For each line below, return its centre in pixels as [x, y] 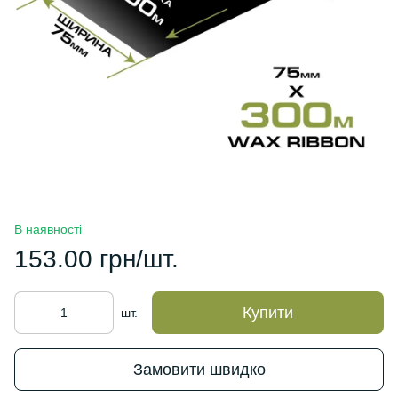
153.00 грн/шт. [96, 259]
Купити [268, 313]
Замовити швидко [199, 369]
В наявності [48, 229]
